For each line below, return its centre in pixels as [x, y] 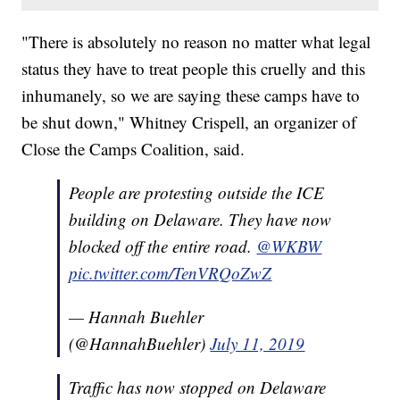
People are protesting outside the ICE [197, 192]
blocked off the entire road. [163, 246]
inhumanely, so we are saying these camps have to [191, 95]
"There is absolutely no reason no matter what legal [196, 41]
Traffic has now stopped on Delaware [198, 387]
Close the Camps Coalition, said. [133, 148]
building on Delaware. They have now [200, 219]
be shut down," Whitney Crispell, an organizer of [189, 121]
